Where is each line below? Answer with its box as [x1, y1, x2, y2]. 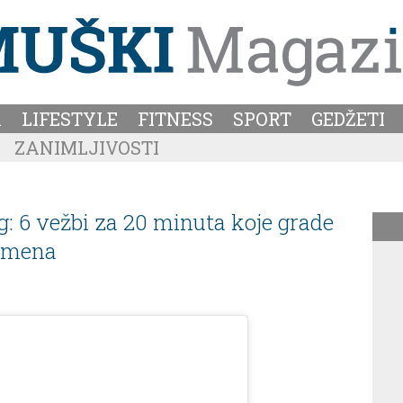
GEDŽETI [311, 106, 385, 130]
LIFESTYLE [22, 106, 118, 130]
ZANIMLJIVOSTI [14, 135, 159, 159]
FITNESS [138, 106, 213, 130]
